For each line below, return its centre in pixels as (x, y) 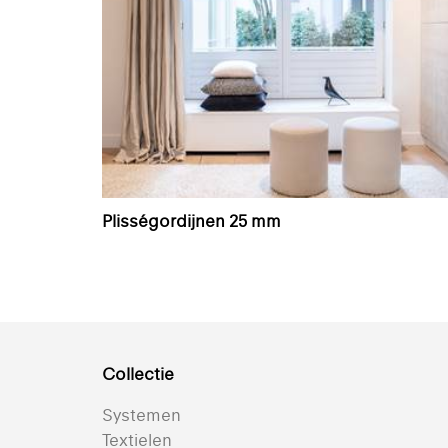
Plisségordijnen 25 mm (191, 221)
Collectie (138, 374)
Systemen (141, 415)
